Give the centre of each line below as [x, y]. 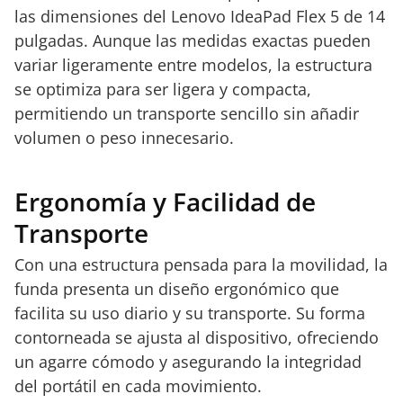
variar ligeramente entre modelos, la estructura [193, 65]
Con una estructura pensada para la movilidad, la [201, 264]
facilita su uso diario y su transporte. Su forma [190, 313]
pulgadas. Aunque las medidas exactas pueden [193, 40]
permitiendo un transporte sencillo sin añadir [187, 113]
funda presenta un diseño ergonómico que [177, 289]
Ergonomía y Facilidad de [165, 201]
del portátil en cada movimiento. [138, 386]
